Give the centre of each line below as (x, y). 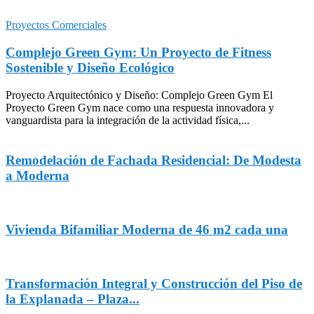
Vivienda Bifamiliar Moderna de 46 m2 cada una (147, 230)
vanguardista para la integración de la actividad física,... (128, 120)
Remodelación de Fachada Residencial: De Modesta (153, 160)
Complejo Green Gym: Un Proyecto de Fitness (138, 53)
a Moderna (37, 175)
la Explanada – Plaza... (73, 299)
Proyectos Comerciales (56, 25)
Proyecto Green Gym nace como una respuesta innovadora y (140, 107)
